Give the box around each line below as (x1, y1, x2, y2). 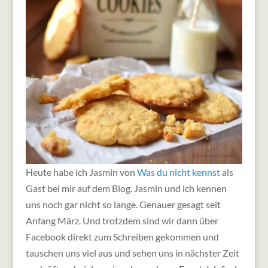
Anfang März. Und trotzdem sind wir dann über (25, 214, 218, 226)
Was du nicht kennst (136, 166, 220, 178)
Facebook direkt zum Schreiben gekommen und (25, 230, 219, 242)
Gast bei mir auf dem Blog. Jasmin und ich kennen (25, 182, 227, 194)
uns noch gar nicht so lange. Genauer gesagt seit (25, 198, 221, 210)
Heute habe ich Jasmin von (25, 166, 137, 178)
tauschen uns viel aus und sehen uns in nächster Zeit (25, 246, 239, 258)
